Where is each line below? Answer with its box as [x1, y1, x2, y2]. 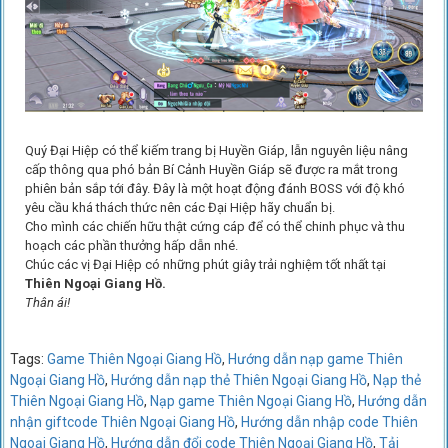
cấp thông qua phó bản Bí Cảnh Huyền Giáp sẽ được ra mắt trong [24, 162, 398, 178]
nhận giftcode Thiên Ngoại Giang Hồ [9, 414, 235, 431]
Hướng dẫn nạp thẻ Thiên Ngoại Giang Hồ [110, 372, 367, 389]
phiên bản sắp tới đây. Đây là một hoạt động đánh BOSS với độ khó [24, 181, 405, 197]
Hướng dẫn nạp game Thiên [227, 351, 403, 368]
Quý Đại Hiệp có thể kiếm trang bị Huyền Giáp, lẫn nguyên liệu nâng [24, 143, 408, 159]
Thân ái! [24, 295, 70, 311]
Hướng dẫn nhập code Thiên [240, 414, 418, 431]
